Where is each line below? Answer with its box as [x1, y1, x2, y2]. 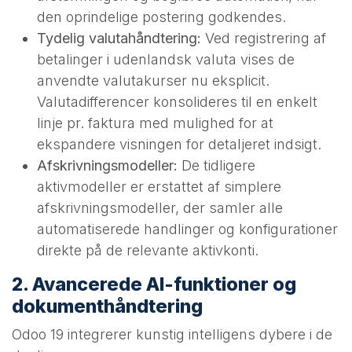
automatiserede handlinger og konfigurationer [37, 220, 338, 237]
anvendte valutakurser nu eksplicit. [37, 71, 269, 89]
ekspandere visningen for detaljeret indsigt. [37, 135, 321, 152]
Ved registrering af [201, 29, 326, 46]
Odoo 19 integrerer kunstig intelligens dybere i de [12, 325, 332, 343]
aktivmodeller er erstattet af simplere [37, 178, 281, 195]
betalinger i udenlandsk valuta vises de [37, 50, 295, 68]
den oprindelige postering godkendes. [37, 8, 286, 25]
